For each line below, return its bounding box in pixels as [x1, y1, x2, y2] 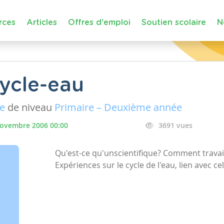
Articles [26, 18, 57, 26]
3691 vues [158, 120, 192, 130]
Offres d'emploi [68, 18, 130, 26]
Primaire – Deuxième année [54, 100, 182, 114]
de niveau [5, 100, 54, 114]
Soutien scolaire [141, 18, 206, 26]
